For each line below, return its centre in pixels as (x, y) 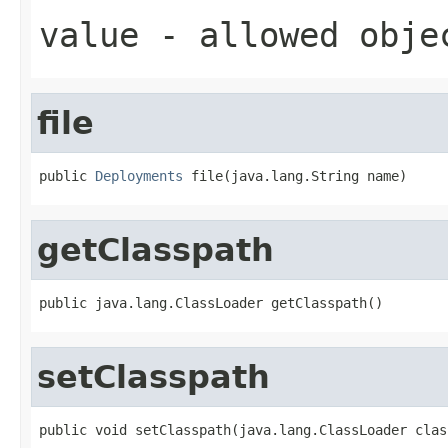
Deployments (139, 175)
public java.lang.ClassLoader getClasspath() (211, 302)
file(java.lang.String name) (295, 175)
